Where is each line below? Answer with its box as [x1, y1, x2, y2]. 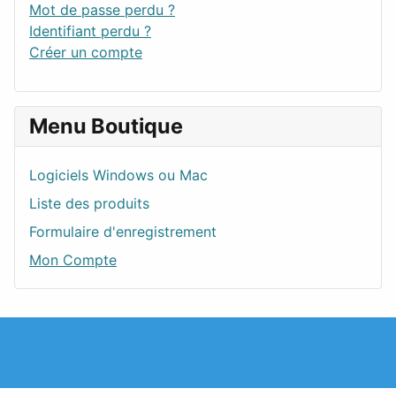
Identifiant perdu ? [29, 21, 151, 40]
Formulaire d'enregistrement [29, 222, 217, 240]
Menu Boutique [29, 112, 183, 139]
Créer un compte [29, 42, 142, 61]
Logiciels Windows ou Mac [29, 165, 208, 184]
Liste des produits [29, 194, 149, 212]
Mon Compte [29, 250, 117, 269]
